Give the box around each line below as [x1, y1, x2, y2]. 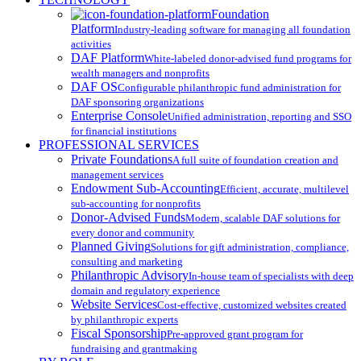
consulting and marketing [71, 255, 183, 268]
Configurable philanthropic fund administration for [118, 81, 341, 94]
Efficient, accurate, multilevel [220, 183, 349, 196]
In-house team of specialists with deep [189, 270, 354, 283]
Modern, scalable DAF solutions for [185, 212, 340, 225]
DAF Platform [71, 51, 144, 65]
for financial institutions [71, 125, 176, 138]
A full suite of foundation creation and [172, 154, 338, 167]
